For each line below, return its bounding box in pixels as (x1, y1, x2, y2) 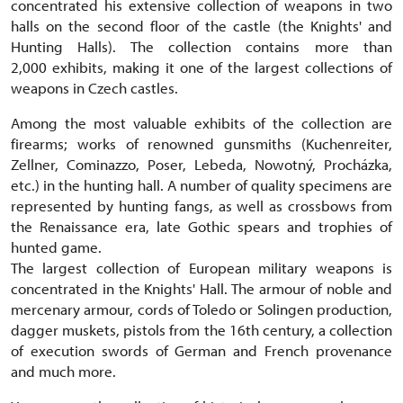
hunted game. (11, 237, 102, 256)
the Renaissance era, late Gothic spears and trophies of (11, 217, 392, 236)
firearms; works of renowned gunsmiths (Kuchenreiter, (11, 134, 392, 153)
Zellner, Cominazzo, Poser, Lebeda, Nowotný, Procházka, (11, 155, 392, 174)
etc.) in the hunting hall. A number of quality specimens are (11, 175, 392, 194)
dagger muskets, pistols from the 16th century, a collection (11, 320, 392, 339)
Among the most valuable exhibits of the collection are (11, 113, 392, 132)
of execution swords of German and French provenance (11, 341, 392, 360)
